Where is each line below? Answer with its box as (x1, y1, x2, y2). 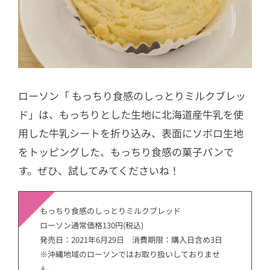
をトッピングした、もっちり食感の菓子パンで (18, 143, 234, 159)
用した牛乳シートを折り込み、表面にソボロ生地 (18, 125, 243, 140)
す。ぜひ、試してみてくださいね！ (18, 162, 180, 178)
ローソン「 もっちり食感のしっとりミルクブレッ (18, 87, 246, 103)
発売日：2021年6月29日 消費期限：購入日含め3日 (40, 234, 222, 246)
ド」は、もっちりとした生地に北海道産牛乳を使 (18, 106, 243, 122)
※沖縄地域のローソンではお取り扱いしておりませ (40, 248, 220, 260)
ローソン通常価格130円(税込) (40, 219, 143, 231)
